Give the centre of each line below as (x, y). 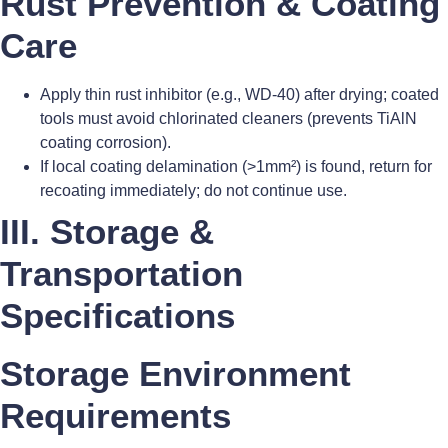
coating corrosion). (105, 143)
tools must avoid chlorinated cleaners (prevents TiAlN (228, 119)
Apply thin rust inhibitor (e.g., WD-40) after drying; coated (239, 95)
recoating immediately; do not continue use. (193, 191)
